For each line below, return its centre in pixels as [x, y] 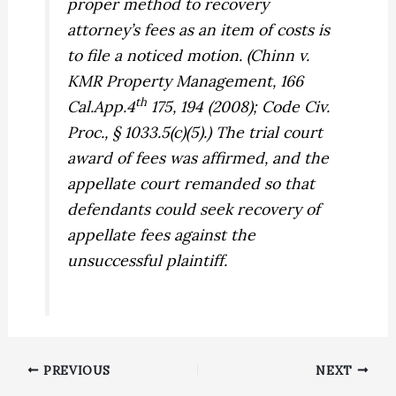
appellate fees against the [162, 234]
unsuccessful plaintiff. [148, 260]
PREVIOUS [75, 370]
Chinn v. [280, 55]
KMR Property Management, [174, 80]
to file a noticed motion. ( [159, 55]
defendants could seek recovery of [194, 209]
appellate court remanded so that [191, 183]
